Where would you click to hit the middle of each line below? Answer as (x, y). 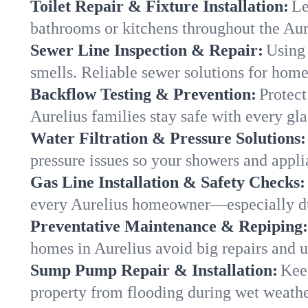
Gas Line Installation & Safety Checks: (168, 182)
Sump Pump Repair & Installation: (154, 270)
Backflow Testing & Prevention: (143, 94)
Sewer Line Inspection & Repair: (147, 50)
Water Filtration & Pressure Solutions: (168, 138)
